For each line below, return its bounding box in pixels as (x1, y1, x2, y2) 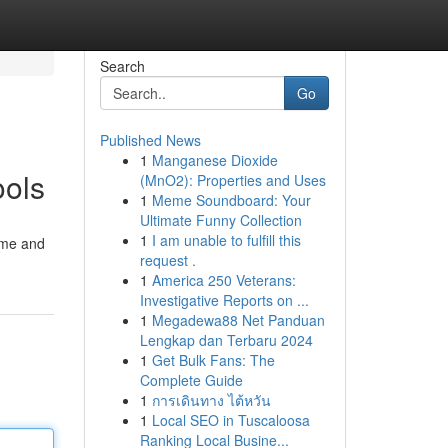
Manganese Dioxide (151, 150, 278, 170)
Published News (99, 130, 201, 150)
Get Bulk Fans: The (151, 350, 275, 370)
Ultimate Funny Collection (139, 210, 302, 230)
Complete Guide (139, 370, 243, 390)
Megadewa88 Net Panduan (151, 310, 325, 330)
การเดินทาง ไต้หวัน (151, 390, 271, 410)
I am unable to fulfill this (151, 230, 301, 250)
